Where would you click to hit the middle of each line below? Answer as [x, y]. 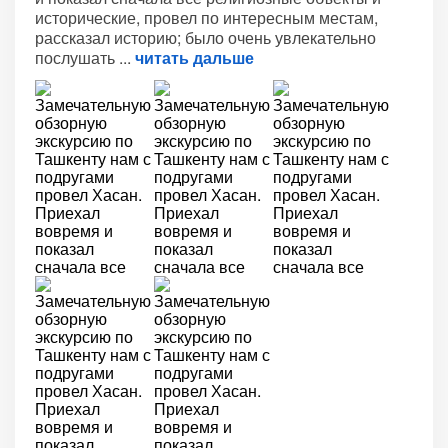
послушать [77, 57]
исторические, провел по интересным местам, [206, 17]
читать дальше [194, 57]
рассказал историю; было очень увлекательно [205, 37]
